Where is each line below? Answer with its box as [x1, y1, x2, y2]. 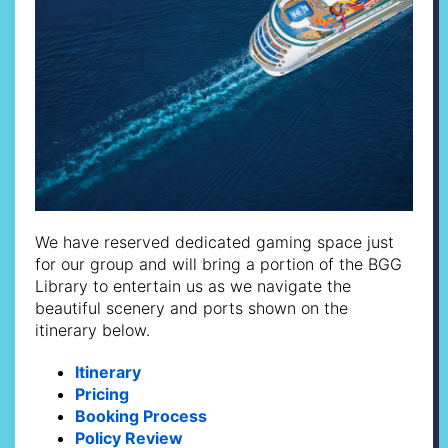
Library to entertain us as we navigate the [35, 275, 351, 296]
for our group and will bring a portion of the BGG [35, 253, 402, 274]
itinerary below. [35, 319, 150, 340]
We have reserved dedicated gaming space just [35, 231, 394, 252]
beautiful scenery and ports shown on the [35, 297, 348, 318]
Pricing [75, 383, 129, 404]
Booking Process [75, 405, 207, 426]
